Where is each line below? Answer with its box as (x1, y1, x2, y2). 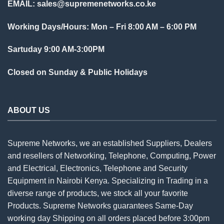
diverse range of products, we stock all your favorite (7, 189, 188, 198)
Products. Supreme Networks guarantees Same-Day (7, 201, 193, 210)
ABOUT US (7, 105, 50, 114)
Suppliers (146, 139, 180, 148)
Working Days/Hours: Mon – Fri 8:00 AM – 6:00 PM (7, 22, 196, 31)
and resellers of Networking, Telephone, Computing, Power (7, 151, 216, 160)
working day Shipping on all (7, 214, 108, 223)
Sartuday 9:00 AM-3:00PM (7, 45, 104, 54)
